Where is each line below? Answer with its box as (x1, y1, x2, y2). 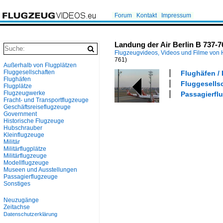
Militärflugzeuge (3, 152, 47, 159)
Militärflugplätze (3, 145, 46, 152)
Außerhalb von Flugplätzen (3, 62, 77, 69)
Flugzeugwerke (3, 90, 45, 97)
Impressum (161, 12, 191, 19)
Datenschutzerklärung (3, 211, 57, 217)
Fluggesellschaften (3, 69, 55, 76)
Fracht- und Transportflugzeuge (3, 97, 89, 104)
